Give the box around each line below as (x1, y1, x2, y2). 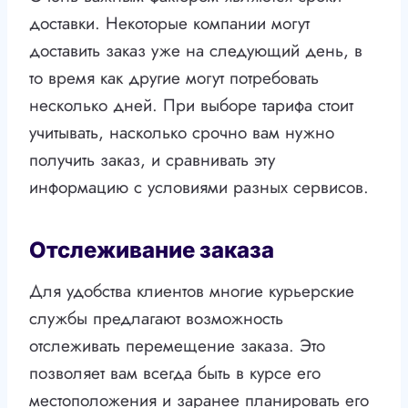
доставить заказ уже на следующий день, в (29, 38, 362, 64)
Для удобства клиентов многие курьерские (29, 279, 354, 304)
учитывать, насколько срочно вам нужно (29, 120, 334, 146)
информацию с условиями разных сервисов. (29, 175, 369, 200)
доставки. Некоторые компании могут (29, 11, 310, 36)
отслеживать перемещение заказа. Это (29, 333, 325, 359)
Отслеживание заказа (29, 237, 274, 264)
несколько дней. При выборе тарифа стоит (29, 93, 353, 118)
